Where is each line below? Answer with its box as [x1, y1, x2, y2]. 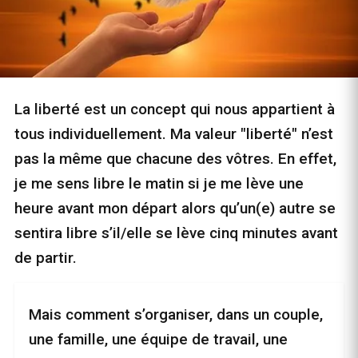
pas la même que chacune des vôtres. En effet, [14, 149, 336, 169]
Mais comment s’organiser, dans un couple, [29, 305, 323, 324]
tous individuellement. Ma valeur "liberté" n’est [14, 125, 333, 144]
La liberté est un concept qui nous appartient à [14, 100, 335, 119]
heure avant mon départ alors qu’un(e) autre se [14, 199, 336, 218]
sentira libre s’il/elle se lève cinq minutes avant [14, 224, 338, 243]
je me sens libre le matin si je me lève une [14, 174, 304, 193]
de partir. [14, 249, 77, 268]
